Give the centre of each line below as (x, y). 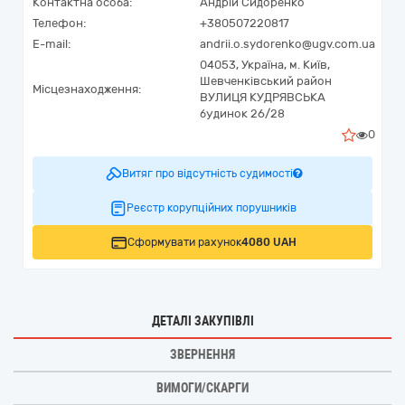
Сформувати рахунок (184, 242)
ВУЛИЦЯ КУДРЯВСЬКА (263, 97)
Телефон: (59, 23)
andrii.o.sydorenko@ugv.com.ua (287, 44)
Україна (263, 65)
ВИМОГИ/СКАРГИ (202, 388)
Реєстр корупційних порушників (212, 208)
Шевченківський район (266, 81)
